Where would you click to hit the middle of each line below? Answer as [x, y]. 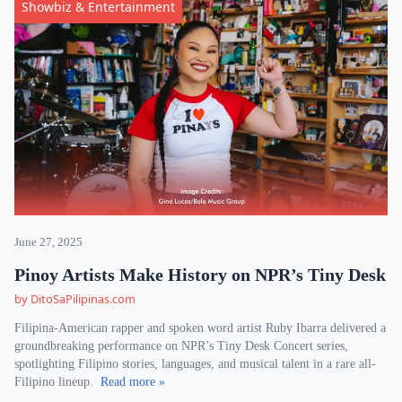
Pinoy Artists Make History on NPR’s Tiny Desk [200, 275]
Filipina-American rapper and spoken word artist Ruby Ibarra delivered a [200, 328]
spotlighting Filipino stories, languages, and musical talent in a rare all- [195, 364]
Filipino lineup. [57, 382]
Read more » [133, 382]
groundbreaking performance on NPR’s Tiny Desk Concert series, [181, 346]
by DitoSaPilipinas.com [75, 299]
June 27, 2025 [48, 242]
